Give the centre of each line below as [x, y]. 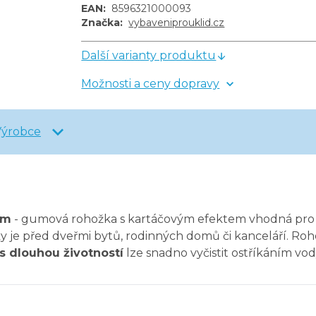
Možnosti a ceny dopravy [151, 84]
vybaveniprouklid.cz [177, 23]
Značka [101, 23]
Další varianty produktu [149, 56]
